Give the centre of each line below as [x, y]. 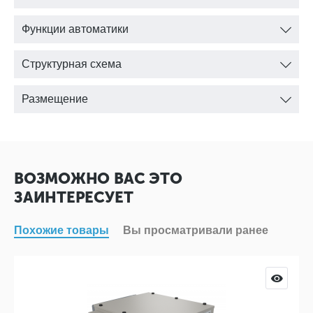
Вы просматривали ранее [196, 230]
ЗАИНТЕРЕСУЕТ [74, 197]
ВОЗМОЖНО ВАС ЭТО [98, 179]
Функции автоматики [75, 29]
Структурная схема [72, 64]
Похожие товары [61, 230]
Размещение [55, 99]
